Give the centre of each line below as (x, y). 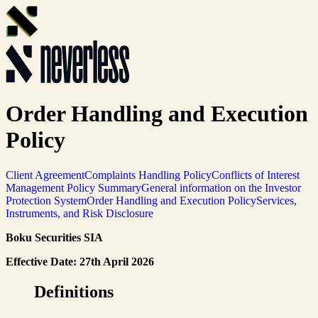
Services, (276, 200)
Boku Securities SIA (54, 237)
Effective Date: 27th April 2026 (80, 261)
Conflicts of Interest (256, 175)
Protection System (46, 200)
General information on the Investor (221, 187)
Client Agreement (45, 175)
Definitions (74, 291)
